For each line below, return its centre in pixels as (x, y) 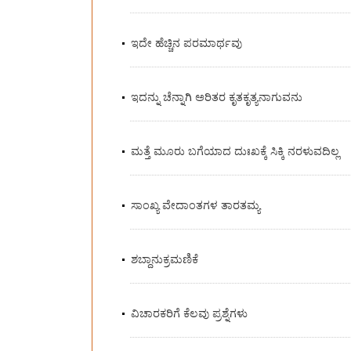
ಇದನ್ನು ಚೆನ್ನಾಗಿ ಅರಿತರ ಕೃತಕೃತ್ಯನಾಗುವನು (216, 96)
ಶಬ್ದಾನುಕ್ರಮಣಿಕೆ (164, 259)
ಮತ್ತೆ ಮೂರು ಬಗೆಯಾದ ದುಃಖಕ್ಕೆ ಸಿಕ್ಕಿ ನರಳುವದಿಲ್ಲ (235, 150)
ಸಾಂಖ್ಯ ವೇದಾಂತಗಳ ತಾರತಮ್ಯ (195, 204)
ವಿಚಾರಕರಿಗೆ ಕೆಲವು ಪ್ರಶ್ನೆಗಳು (189, 313)
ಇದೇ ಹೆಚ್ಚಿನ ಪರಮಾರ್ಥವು (186, 42)
